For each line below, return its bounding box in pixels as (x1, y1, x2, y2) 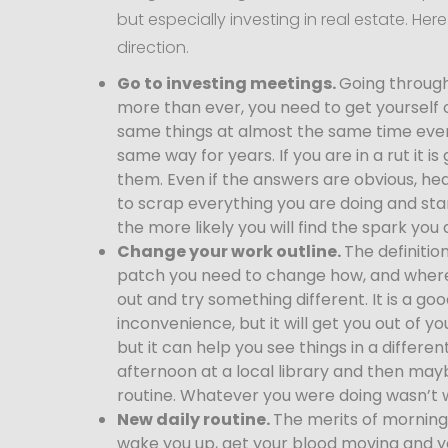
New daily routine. (117, 407, 273, 431)
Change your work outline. (117, 239, 344, 263)
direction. (117, 35, 189, 59)
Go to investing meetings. (117, 71, 339, 95)
